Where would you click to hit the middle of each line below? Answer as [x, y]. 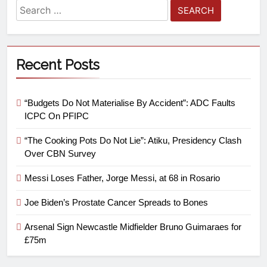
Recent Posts [58, 64]
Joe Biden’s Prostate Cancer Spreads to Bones [116, 202]
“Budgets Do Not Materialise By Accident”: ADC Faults [130, 103]
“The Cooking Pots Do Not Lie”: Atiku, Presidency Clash [133, 140]
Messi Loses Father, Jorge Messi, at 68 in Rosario [122, 178]
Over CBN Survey [60, 153]
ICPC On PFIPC [57, 116]
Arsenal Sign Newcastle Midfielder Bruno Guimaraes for [133, 226]
